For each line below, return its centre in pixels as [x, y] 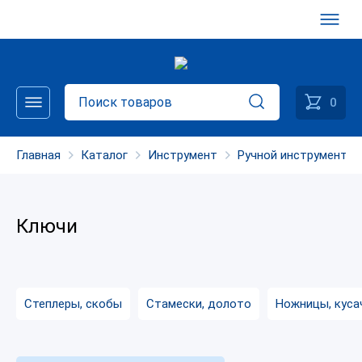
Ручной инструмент [293, 155]
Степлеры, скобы [73, 304]
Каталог [104, 155]
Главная [38, 155]
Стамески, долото [199, 304]
